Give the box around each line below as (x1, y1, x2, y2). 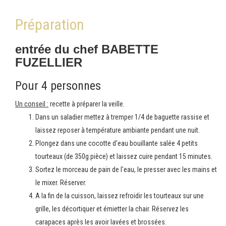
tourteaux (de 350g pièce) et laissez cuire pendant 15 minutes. (35, 152, 212, 160)
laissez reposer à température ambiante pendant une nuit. (35, 126, 200, 134)
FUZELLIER (15, 55, 82, 69)
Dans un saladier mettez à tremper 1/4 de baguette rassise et (35, 113, 209, 121)
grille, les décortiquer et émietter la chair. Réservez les (35, 205, 189, 213)
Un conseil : (15, 100, 48, 108)
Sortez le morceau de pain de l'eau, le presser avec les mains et (35, 165, 217, 174)
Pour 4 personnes (15, 79, 101, 93)
